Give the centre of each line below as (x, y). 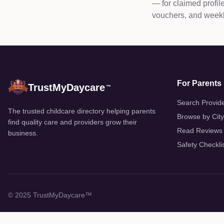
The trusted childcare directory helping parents (82, 111)
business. (23, 133)
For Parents (199, 83)
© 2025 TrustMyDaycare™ (50, 195)
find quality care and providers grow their (72, 122)
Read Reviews (200, 130)
